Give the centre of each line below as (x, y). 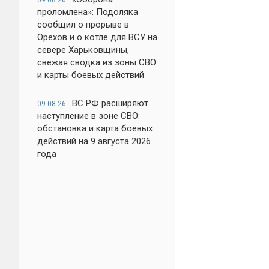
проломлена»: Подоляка (88, 12)
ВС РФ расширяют (110, 103)
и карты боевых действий (91, 75)
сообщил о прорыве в (83, 25)
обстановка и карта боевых (95, 128)
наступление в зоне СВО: (89, 116)
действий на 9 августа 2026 (94, 141)
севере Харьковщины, (83, 50)
